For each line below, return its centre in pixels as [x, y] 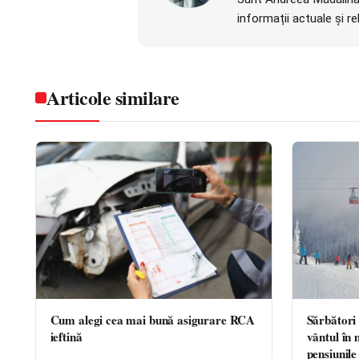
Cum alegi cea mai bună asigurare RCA [153, 319]
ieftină [66, 336]
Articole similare [113, 98]
